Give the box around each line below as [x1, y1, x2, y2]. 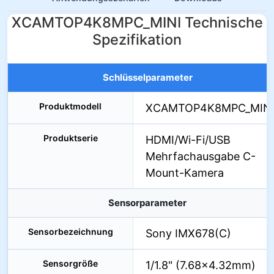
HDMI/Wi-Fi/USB [146, 133, 231, 146]
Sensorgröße [43, 258, 98, 268]
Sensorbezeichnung [28, 226, 113, 237]
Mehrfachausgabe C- [146, 150, 256, 163]
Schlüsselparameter [102, 72, 193, 83]
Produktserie [43, 133, 98, 143]
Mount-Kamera [146, 166, 224, 179]
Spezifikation [92, 31, 182, 48]
